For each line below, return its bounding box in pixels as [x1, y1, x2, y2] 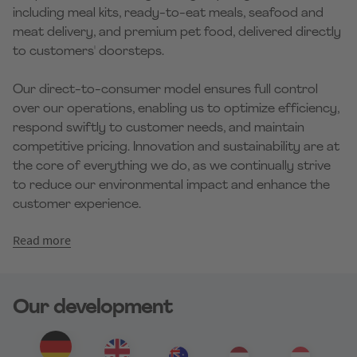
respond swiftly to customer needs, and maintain [13, 122, 304, 135]
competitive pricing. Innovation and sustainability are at [13, 141, 339, 154]
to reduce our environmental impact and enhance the [13, 179, 330, 192]
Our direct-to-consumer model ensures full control [13, 84, 318, 96]
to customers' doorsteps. [13, 45, 164, 58]
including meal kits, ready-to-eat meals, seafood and [13, 7, 324, 20]
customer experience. [13, 198, 141, 211]
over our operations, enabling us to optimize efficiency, [13, 103, 339, 116]
